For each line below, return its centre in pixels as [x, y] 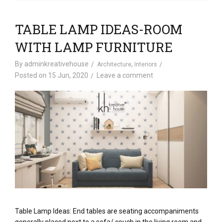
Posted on [31, 75]
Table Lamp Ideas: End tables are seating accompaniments [107, 211]
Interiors [146, 64]
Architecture [114, 64]
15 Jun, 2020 [68, 75]
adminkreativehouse [56, 64]
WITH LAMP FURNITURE [94, 47]
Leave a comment [125, 75]
